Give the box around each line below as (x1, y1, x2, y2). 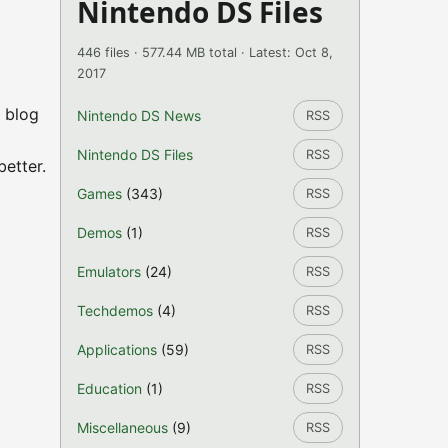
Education (77, 380, 142, 397)
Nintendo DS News (77, 107, 201, 124)
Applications (77, 341, 157, 358)
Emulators (77, 263, 141, 280)
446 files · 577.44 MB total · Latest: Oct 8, (77, 45, 333, 60)
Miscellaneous (77, 419, 168, 436)
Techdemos (77, 302, 153, 319)
